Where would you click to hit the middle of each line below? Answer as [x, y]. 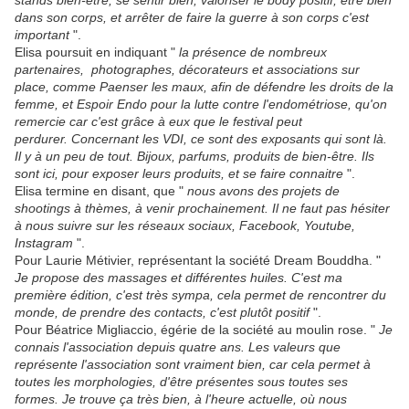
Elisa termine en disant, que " [101, 191]
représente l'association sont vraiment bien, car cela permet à [193, 365]
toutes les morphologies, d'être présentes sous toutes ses [181, 382]
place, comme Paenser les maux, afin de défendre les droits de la [204, 87]
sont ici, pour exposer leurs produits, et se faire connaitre [179, 174]
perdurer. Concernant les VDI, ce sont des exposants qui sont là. [201, 139]
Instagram [44, 243]
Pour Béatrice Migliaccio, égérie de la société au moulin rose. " [197, 330]
